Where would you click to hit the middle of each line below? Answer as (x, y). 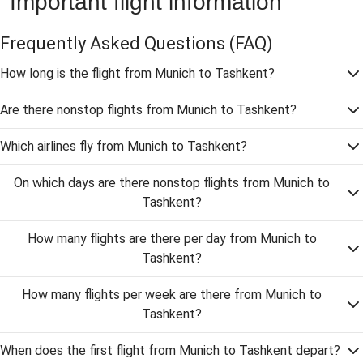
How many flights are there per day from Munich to (172, 239)
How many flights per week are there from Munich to (172, 295)
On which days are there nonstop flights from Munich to (172, 183)
